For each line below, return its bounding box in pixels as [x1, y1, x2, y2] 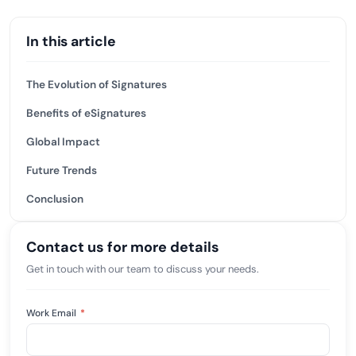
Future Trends [26, 164, 97, 177]
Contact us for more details [26, 238, 219, 257]
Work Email [26, 307, 79, 319]
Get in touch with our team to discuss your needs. [26, 262, 259, 276]
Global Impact [26, 135, 100, 149]
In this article [26, 33, 116, 50]
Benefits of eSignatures [26, 106, 146, 120]
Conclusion [26, 192, 83, 206]
